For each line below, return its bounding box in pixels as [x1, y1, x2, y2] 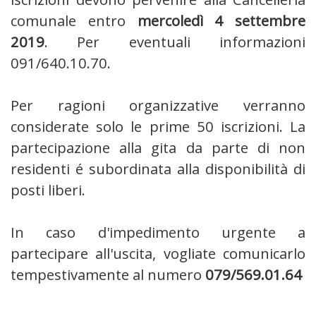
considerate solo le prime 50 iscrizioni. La [11, 116, 305, 137]
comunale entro [11, 11, 138, 31]
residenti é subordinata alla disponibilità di [11, 159, 305, 179]
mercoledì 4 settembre [137, 11, 305, 31]
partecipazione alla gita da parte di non [11, 138, 305, 158]
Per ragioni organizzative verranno [11, 95, 305, 116]
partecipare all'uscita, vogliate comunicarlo [11, 243, 305, 264]
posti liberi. [11, 180, 85, 200]
